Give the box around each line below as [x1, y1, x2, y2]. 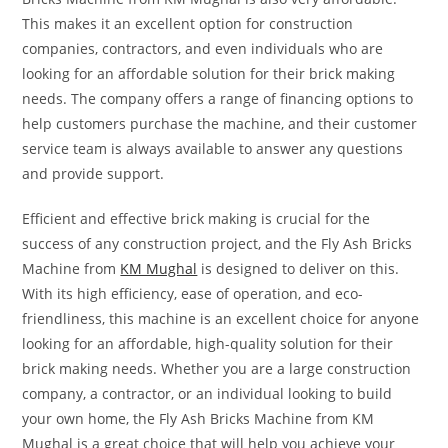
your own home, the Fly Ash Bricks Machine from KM [22, 408, 375, 428]
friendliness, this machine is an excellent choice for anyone [22, 308, 420, 328]
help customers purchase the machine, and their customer [22, 113, 418, 133]
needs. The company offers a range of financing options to [22, 88, 414, 108]
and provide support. [22, 163, 165, 183]
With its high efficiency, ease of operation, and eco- [22, 283, 364, 303]
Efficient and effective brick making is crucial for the [22, 208, 371, 228]
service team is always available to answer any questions [22, 138, 404, 158]
